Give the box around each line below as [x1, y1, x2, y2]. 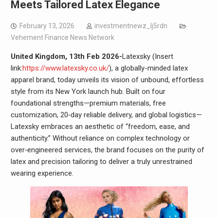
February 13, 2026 [19, 22, 74, 30]
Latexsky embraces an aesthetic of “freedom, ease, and [10, 122, 190, 131]
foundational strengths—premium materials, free [10, 99, 166, 108]
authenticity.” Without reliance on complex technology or [10, 134, 190, 143]
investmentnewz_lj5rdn [94, 22, 167, 30]
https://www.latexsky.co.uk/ [22, 64, 109, 73]
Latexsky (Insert [122, 52, 173, 61]
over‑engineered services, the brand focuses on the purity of [10, 145, 204, 154]
